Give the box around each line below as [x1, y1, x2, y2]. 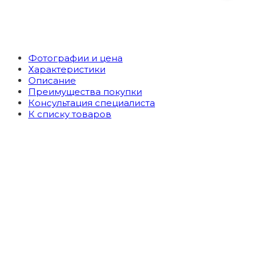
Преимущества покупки [28, 86, 142, 98]
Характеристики [28, 64, 105, 75]
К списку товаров [28, 108, 111, 120]
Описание [28, 75, 76, 87]
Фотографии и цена [28, 52, 123, 64]
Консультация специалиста [28, 97, 155, 109]
